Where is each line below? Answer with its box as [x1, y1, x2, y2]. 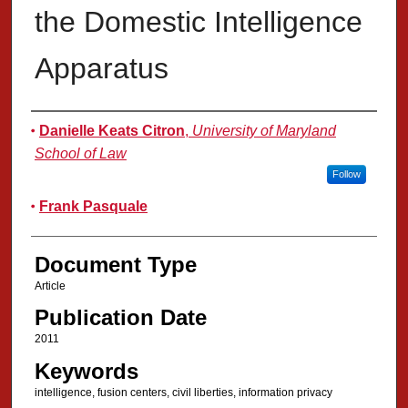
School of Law [34, 146, 127, 162]
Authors [30, 117, 106, 142]
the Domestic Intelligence [34, 5, 362, 39]
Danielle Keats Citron [38, 123, 185, 139]
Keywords [34, 358, 138, 383]
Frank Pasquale [38, 199, 148, 215]
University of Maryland [191, 123, 336, 139]
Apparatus [34, 52, 168, 86]
